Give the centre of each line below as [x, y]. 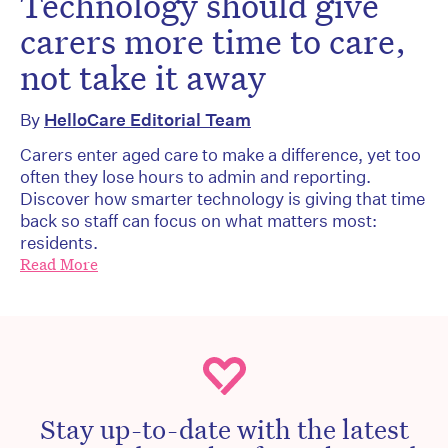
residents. [59, 243]
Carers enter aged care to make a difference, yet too [220, 155]
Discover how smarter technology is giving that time [222, 199]
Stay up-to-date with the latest [224, 428]
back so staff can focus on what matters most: [198, 221]
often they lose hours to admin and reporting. [195, 177]
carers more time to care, [213, 41]
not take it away [143, 77]
